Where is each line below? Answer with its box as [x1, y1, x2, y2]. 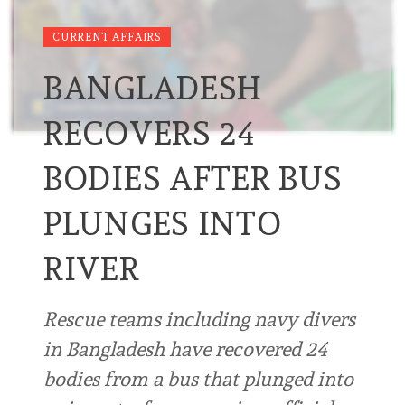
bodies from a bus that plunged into [43, 367, 353, 391]
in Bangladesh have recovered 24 [43, 337, 327, 362]
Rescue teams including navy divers [43, 307, 355, 332]
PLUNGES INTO [43, 204, 282, 243]
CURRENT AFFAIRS [52, 31, 162, 44]
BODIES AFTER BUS [43, 159, 343, 198]
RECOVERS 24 [43, 114, 256, 153]
